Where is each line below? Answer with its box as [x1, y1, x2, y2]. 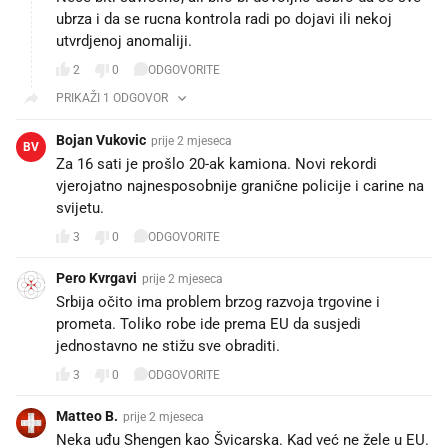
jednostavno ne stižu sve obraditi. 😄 [56, 336, 303, 355]
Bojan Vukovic [56, 131, 146, 148]
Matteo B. [56, 407, 118, 424]
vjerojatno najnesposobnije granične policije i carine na [56, 176, 424, 195]
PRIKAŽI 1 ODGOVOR [56, 90, 168, 105]
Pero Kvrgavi [56, 269, 137, 286]
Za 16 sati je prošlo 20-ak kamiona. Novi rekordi [56, 154, 377, 173]
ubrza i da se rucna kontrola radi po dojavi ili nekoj [56, 9, 392, 28]
